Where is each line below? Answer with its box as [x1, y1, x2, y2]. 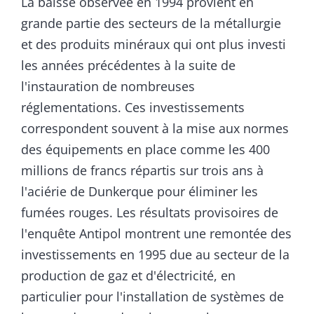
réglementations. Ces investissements [21, 99, 245, 116]
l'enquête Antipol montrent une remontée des [21, 225, 292, 243]
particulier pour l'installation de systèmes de [21, 288, 284, 306]
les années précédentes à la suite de [21, 57, 235, 74]
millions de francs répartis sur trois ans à [21, 162, 264, 179]
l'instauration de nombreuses [21, 78, 195, 95]
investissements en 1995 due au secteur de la [21, 246, 289, 264]
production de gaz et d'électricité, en [21, 267, 235, 285]
